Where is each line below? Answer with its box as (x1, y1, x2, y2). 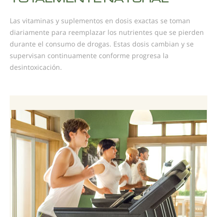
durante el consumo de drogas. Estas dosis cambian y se (10, 39, 194, 49)
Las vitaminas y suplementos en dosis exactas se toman (10, 16, 190, 26)
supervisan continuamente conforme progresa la (10, 51, 169, 61)
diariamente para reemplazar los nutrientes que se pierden (10, 28, 204, 37)
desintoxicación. (10, 62, 62, 72)
